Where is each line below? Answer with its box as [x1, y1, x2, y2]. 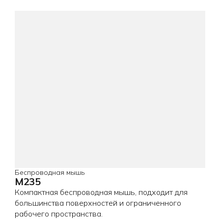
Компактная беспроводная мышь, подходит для [15, 187, 188, 197]
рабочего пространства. [15, 208, 103, 219]
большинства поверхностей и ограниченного [15, 197, 181, 208]
